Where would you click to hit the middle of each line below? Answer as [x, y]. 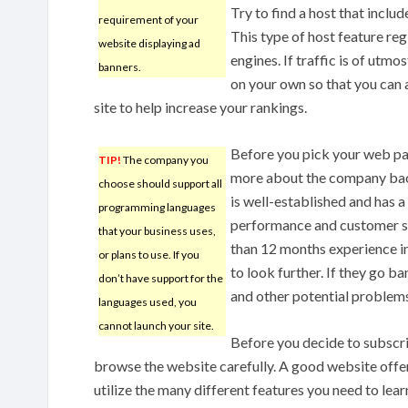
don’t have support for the [161, 278]
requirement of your [148, 19]
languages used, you [148, 301]
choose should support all [160, 183]
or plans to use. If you [149, 254]
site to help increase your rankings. [200, 107]
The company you [165, 159]
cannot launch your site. [156, 325]
